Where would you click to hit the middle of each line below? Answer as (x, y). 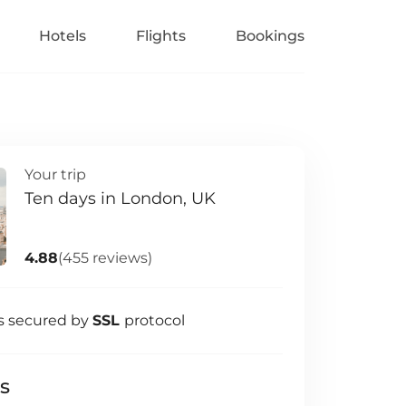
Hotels (63, 36)
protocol (155, 321)
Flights (161, 36)
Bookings (270, 36)
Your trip (56, 174)
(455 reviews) (106, 258)
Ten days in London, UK (121, 198)
